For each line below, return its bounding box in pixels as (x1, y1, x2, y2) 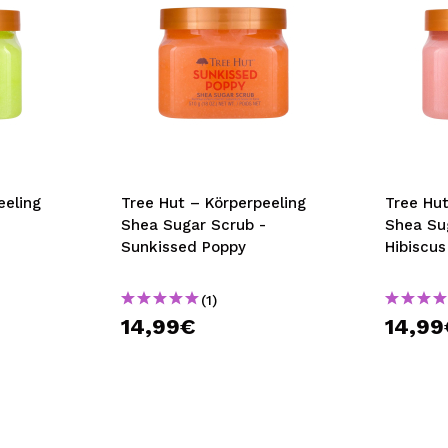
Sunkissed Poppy (120, 238, 246, 256)
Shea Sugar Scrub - (120, 216, 266, 234)
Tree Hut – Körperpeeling (120, 194, 306, 212)
